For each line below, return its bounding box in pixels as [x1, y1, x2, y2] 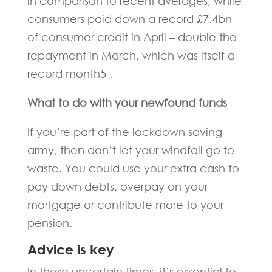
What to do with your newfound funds [27, 96, 227, 109]
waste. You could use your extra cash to [27, 161, 239, 175]
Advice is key [27, 242, 114, 257]
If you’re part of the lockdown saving [27, 125, 222, 138]
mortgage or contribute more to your [27, 198, 223, 211]
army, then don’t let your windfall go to [27, 143, 234, 157]
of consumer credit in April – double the [27, 30, 237, 44]
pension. [27, 216, 72, 229]
